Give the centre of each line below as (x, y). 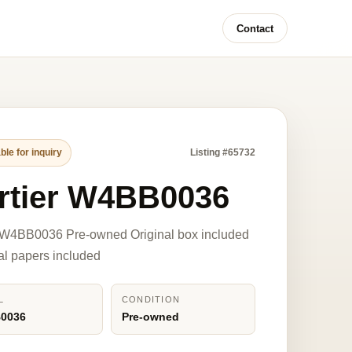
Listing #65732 (222, 152)
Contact (255, 28)
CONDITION (151, 299)
